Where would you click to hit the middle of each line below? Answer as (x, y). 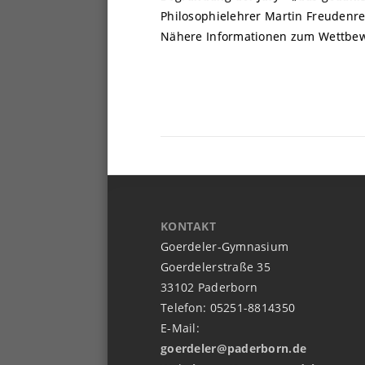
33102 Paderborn (209, 287)
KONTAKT (188, 226)
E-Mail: (180, 328)
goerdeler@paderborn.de (234, 348)
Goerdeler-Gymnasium (225, 246)
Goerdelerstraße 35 (216, 266)
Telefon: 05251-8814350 (228, 307)
